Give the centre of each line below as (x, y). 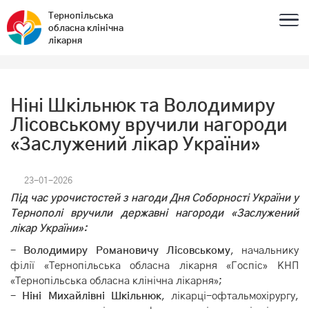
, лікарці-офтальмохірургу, (230, 296)
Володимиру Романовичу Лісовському (127, 251)
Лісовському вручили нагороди (149, 126)
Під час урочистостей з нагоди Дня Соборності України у (154, 198)
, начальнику (264, 251)
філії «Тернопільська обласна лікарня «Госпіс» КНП (154, 266)
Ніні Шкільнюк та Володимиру (143, 106)
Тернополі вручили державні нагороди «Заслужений (154, 213)
